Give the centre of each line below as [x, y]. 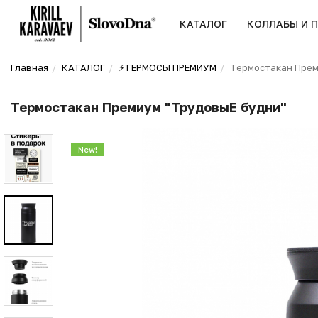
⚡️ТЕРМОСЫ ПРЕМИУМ [168, 67]
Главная [29, 67]
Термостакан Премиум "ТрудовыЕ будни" [149, 107]
